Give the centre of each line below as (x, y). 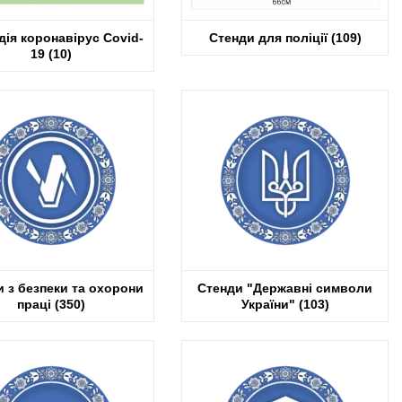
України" (270, 304)
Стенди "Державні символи (285, 288)
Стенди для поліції (270, 37)
